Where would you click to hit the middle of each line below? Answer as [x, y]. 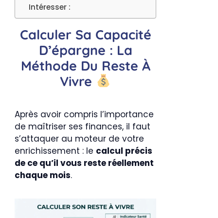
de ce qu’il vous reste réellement [84, 163]
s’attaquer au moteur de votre [79, 138]
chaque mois [43, 175]
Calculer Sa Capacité [85, 34]
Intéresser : [50, 7]
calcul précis [124, 151]
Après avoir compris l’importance [84, 114]
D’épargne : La [85, 50]
